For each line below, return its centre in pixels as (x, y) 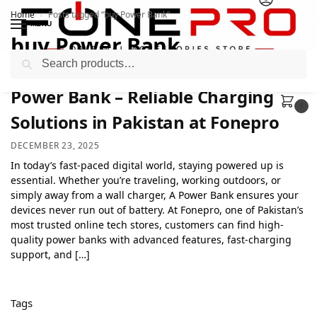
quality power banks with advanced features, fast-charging (151, 239)
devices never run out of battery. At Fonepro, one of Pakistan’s (157, 209)
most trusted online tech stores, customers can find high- (147, 224)
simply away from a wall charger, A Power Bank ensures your (155, 195)
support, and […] (50, 254)
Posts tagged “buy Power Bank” (109, 15)
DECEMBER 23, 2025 (55, 145)
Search (288, 56)
